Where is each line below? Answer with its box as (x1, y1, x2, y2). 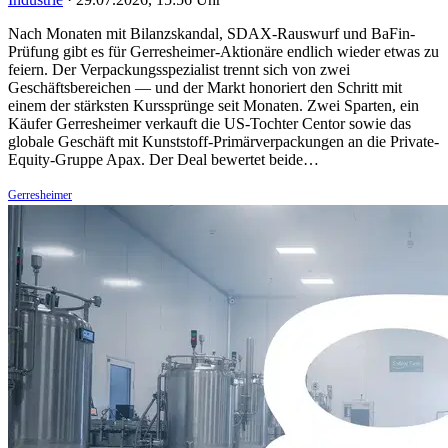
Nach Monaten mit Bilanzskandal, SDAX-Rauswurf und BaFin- (8, 24, 415, 42)
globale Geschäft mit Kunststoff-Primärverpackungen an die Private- (8, 132, 439, 150)
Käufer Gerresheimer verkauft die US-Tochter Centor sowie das (8, 114, 411, 132)
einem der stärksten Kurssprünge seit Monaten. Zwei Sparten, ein (8, 96, 419, 114)
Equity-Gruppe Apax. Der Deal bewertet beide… (8, 150, 319, 168)
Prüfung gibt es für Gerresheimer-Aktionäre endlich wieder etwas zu (8, 42, 439, 60)
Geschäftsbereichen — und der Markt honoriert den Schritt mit (8, 78, 402, 96)
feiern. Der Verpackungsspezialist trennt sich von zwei (8, 60, 350, 78)
